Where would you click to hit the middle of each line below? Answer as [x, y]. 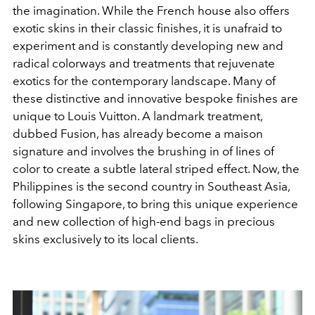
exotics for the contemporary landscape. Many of [144, 81]
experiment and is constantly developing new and [148, 46]
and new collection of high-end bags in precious [144, 222]
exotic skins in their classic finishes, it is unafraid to [147, 28]
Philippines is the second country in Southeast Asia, [151, 187]
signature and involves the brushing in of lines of [143, 152]
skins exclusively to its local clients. [105, 239]
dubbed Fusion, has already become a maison [138, 134]
